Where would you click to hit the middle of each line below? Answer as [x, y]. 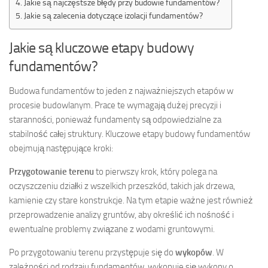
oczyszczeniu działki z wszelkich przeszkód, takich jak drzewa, [122, 186]
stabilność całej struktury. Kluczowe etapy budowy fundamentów [130, 134]
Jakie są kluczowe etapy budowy [101, 47]
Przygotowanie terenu [51, 171]
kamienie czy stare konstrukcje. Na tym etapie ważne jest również [131, 200]
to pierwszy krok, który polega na [156, 171]
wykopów [194, 252]
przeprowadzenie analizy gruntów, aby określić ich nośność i [121, 214]
